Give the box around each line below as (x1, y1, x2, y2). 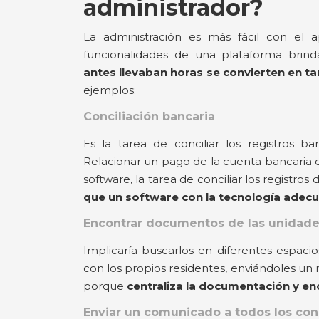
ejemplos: (83, 83, 136, 97)
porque (83, 278, 124, 293)
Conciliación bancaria (83, 109, 215, 123)
